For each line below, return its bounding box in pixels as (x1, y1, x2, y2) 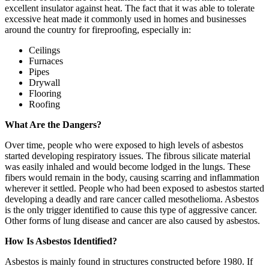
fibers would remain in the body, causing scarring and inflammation (5, 172, 259, 183)
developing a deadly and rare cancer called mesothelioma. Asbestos (5, 193, 259, 204)
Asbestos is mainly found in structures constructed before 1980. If (5, 256, 253, 267)
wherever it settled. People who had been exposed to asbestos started (5, 183, 264, 193)
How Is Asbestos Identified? (5, 235, 117, 246)
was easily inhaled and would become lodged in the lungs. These (5, 161, 250, 172)
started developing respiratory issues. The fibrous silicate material (5, 150, 250, 161)
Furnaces (29, 55, 63, 66)
